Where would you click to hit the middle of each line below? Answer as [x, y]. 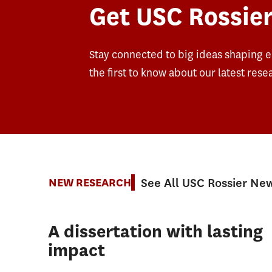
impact [77, 250]
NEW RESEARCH [90, 183]
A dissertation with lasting [156, 231]
